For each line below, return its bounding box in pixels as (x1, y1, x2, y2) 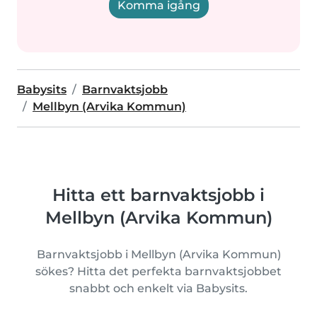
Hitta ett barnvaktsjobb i (52, 185, 265, 205)
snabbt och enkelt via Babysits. (69, 282, 248, 295)
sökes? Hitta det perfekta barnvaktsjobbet (35, 265, 282, 278)
